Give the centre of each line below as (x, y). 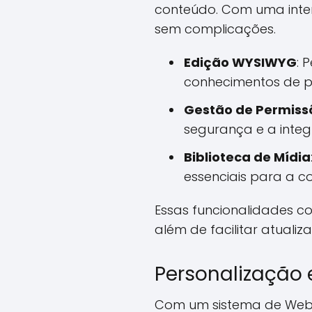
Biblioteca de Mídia (247, 157)
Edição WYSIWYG (240, 62)
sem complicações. (215, 29)
